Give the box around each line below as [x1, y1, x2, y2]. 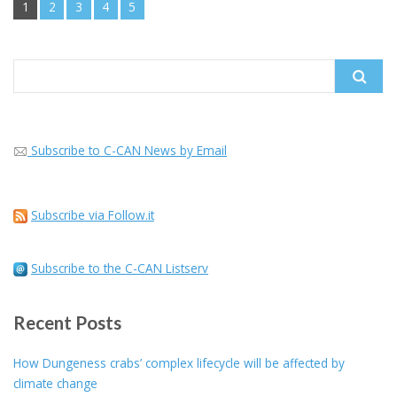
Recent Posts [13, 310, 121, 333]
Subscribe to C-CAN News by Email [31, 141, 227, 159]
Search [12, 59, 51, 77]
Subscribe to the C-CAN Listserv [31, 259, 208, 276]
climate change [13, 374, 97, 392]
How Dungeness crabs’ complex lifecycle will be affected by [13, 354, 345, 371]
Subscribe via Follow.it [31, 206, 154, 223]
